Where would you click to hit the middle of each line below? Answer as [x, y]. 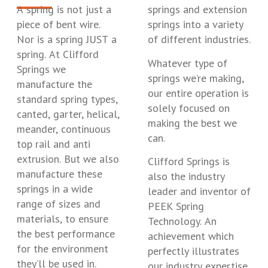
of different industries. [199, 39]
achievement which [191, 236]
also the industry [186, 176]
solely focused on [189, 108]
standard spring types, [67, 99]
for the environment [63, 249]
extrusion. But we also [68, 159]
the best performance [66, 234]
